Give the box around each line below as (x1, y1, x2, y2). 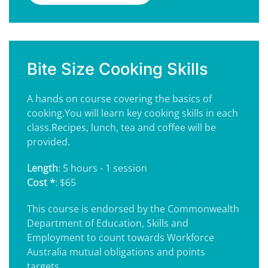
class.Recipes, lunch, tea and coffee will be (27, 121, 216, 134)
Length (27, 162, 58, 175)
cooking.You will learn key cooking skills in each (27, 106, 238, 120)
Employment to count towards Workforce (27, 231, 214, 244)
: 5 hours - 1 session (58, 162, 147, 175)
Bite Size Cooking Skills (27, 59, 208, 79)
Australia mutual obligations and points (27, 245, 205, 258)
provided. (27, 135, 70, 148)
